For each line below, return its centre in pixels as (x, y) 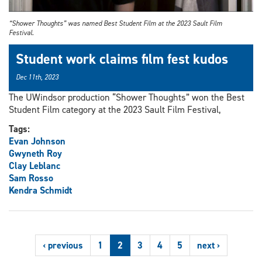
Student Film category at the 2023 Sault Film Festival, (115, 109)
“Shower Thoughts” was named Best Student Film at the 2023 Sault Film (116, 23)
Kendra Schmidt (40, 190)
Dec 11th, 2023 (37, 77)
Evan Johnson (37, 141)
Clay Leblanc (35, 166)
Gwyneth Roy (35, 153)
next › (208, 246)
